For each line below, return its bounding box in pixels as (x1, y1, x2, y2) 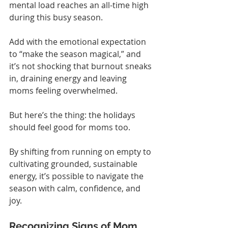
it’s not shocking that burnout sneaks (9, 60, 154, 72)
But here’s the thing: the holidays (9, 109, 137, 121)
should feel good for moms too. (9, 121, 130, 133)
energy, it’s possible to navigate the (9, 170, 146, 182)
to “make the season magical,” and (9, 48, 143, 60)
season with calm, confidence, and (9, 182, 142, 194)
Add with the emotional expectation (9, 36, 148, 47)
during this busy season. (9, 11, 103, 23)
